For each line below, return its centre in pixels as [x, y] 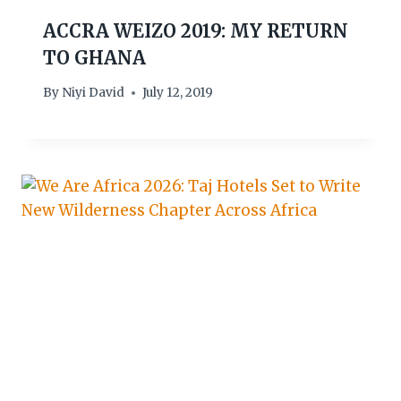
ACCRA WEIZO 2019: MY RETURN [196, 30]
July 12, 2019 [178, 93]
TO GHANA [94, 57]
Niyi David [94, 93]
